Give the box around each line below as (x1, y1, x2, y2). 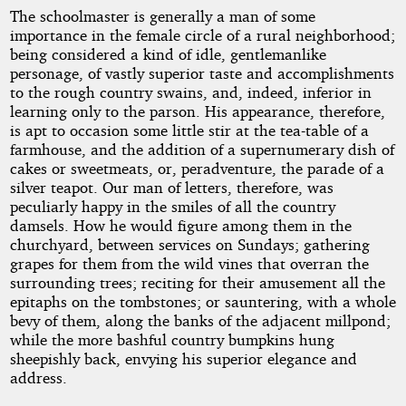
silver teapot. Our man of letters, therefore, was (9, 177, 333, 197)
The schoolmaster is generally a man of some (9, 5, 315, 25)
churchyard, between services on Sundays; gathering (9, 234, 370, 254)
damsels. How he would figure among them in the (9, 215, 352, 235)
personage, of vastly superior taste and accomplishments (9, 63, 394, 82)
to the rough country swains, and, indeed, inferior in (9, 82, 372, 101)
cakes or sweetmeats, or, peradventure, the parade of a (9, 158, 384, 178)
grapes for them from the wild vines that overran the (9, 253, 369, 273)
